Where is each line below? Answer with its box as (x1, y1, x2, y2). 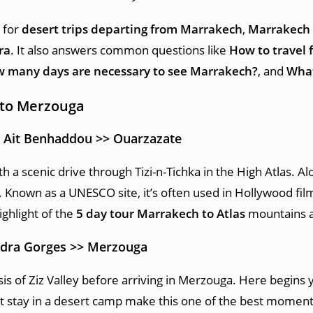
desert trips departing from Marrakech (22, 21, 242, 37)
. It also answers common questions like (10, 42, 229, 58)
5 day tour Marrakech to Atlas (76, 205, 245, 221)
